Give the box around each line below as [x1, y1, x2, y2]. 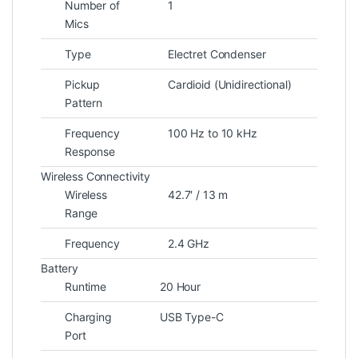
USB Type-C [160, 309, 224, 324]
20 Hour [160, 279, 201, 293]
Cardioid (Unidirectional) [168, 77, 292, 91]
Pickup [65, 77, 101, 91]
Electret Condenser [168, 46, 266, 61]
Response [65, 144, 115, 158]
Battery [41, 261, 79, 275]
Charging [65, 309, 112, 324]
